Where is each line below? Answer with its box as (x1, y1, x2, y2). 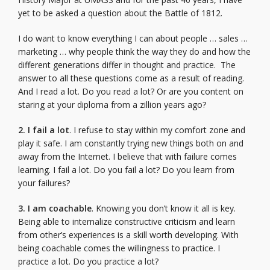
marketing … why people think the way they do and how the (18, 46, 251, 57)
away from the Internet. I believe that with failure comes (18, 151, 237, 162)
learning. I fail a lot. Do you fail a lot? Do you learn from (18, 164, 234, 175)
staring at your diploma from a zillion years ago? (18, 99, 206, 110)
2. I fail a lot (18, 124, 69, 136)
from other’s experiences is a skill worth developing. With (18, 229, 239, 240)
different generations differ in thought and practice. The (18, 59, 236, 71)
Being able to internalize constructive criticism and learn (18, 216, 235, 227)
